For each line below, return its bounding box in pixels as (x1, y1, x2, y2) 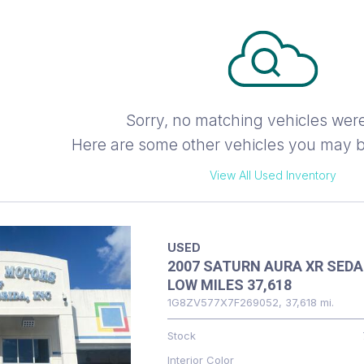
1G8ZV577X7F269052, (167, 296, 282, 309)
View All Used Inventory (209, 168, 336, 182)
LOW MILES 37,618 (167, 276, 292, 293)
